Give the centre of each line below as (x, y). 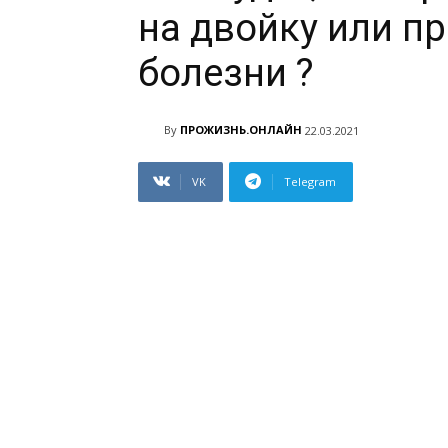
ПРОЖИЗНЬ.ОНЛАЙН (241, 130)
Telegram (310, 181)
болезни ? (226, 72)
